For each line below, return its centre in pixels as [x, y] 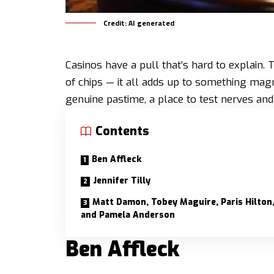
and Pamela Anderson [128, 215]
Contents [122, 131]
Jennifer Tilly [122, 180]
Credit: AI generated [139, 23]
